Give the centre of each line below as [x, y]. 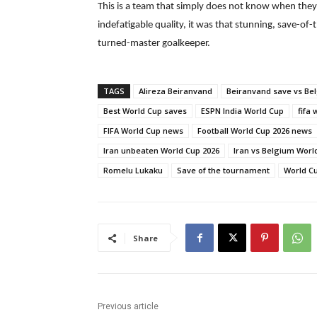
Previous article [128, 307]
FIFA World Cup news [143, 131]
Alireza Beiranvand [175, 91]
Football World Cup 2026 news [255, 131]
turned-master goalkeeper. [154, 44]
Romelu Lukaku [133, 171]
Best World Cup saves [145, 111]
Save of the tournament [223, 171]
